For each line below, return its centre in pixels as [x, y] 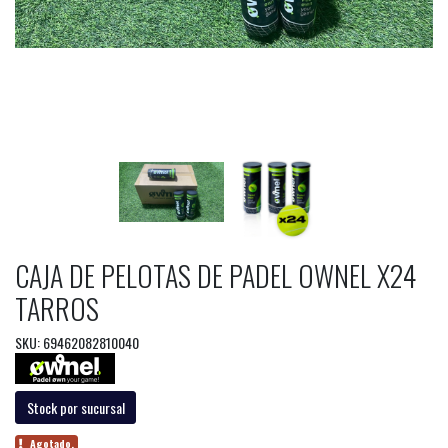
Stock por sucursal [75, 407]
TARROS [57, 308]
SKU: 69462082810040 [77, 342]
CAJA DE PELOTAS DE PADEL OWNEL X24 [215, 275]
